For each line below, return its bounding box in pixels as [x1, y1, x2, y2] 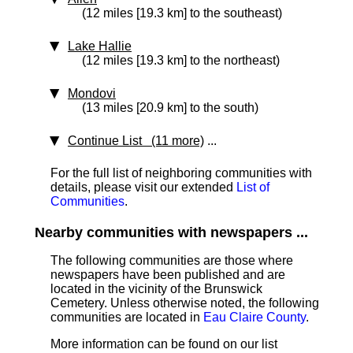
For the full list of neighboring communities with [50, 166, 312, 180]
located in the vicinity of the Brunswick [50, 282, 262, 295]
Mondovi [68, 87, 116, 100]
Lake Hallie [68, 39, 132, 53]
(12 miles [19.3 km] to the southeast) [82, 6, 282, 20]
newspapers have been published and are [50, 268, 285, 281]
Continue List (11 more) [68, 134, 204, 147]
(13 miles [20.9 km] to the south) [82, 101, 258, 114]
